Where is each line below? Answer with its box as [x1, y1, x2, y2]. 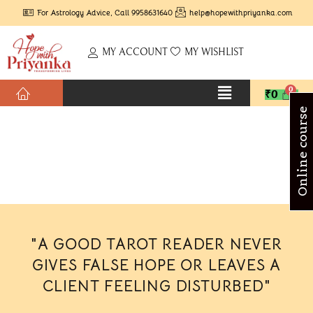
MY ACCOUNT [101, 47, 168, 59]
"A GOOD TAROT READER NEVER [31, 234, 282, 254]
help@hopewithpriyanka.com [189, 8, 293, 17]
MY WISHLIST [184, 47, 244, 59]
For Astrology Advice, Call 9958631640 [37, 8, 173, 17]
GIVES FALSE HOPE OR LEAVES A [31, 255, 282, 275]
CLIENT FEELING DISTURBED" [42, 276, 271, 296]
